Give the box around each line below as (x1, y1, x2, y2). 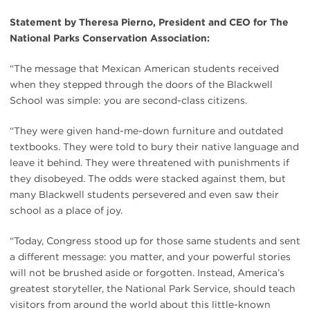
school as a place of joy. (10, 204, 122, 216)
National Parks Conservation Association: (10, 32, 210, 44)
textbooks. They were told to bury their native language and (10, 140, 299, 152)
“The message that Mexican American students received (10, 62, 279, 74)
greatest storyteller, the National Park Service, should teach (10, 282, 295, 294)
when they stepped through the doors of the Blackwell (10, 78, 273, 90)
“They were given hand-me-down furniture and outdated (10, 125, 283, 136)
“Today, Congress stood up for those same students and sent (10, 235, 300, 246)
